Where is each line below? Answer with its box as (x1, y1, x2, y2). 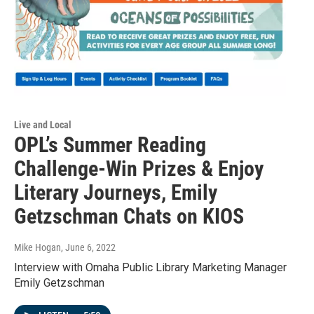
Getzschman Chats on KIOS (14, 204, 244, 229)
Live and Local (14, 119, 71, 131)
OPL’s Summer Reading (14, 132, 206, 158)
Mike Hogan (14, 242, 61, 254)
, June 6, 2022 (61, 242, 116, 254)
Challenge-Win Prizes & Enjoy (14, 156, 264, 182)
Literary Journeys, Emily (14, 180, 217, 205)
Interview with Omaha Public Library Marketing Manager (14, 261, 287, 275)
